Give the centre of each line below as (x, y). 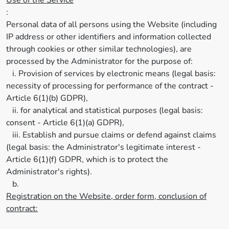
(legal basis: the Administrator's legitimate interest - (104, 147)
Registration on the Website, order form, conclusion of (106, 196)
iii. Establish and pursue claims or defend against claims (111, 135)
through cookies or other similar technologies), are (99, 49)
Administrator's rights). (49, 172)
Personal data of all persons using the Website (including (111, 25)
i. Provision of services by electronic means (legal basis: (111, 74)
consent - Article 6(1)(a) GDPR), (65, 123)
